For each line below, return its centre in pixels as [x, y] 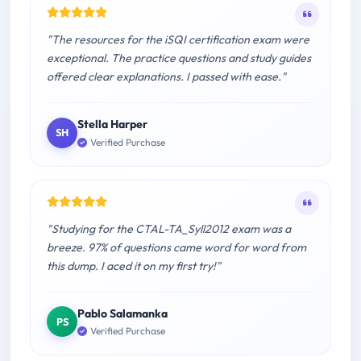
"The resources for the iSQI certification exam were [178, 40]
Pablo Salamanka [122, 313]
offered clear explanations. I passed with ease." [166, 77]
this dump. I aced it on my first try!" [134, 266]
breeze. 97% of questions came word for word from [176, 247]
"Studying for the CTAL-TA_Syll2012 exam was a [169, 228]
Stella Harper [112, 124]
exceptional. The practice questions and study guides [179, 58]
